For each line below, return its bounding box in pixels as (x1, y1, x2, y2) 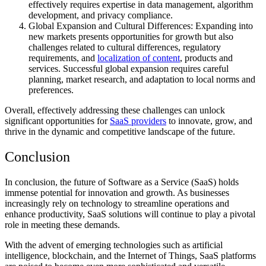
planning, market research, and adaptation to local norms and (28, 74, 255, 84)
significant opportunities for (5, 115, 110, 126)
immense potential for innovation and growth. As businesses (5, 187, 229, 198)
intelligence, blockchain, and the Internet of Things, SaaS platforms (5, 250, 256, 261)
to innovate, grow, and (166, 115, 252, 126)
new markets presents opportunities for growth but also (28, 31, 233, 42)
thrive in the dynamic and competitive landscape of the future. (5, 126, 235, 137)
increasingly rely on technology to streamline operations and (5, 198, 229, 208)
